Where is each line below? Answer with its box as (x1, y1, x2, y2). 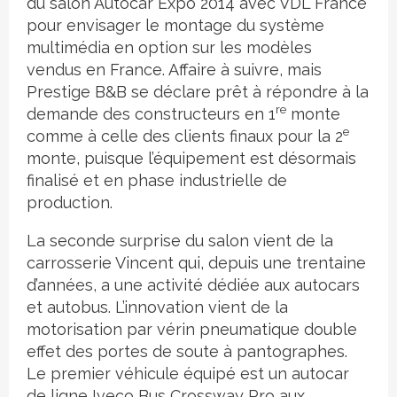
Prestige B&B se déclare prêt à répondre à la (27, 82, 369, 101)
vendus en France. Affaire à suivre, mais (27, 60, 322, 79)
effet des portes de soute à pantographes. (27, 342, 347, 361)
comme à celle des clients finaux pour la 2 (27, 127, 343, 145)
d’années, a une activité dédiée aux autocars (27, 276, 360, 294)
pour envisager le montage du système (27, 16, 324, 35)
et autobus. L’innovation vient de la (27, 298, 288, 316)
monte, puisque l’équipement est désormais (27, 149, 356, 167)
